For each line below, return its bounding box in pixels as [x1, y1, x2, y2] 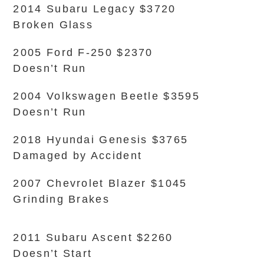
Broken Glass [13, 19, 94, 31]
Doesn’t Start [13, 247, 93, 259]
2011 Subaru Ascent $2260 [13, 232, 173, 243]
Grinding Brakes [13, 193, 110, 205]
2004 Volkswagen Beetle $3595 [13, 90, 200, 102]
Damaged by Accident [13, 150, 143, 161]
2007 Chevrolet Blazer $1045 [13, 177, 187, 189]
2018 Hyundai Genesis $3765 [13, 134, 189, 146]
